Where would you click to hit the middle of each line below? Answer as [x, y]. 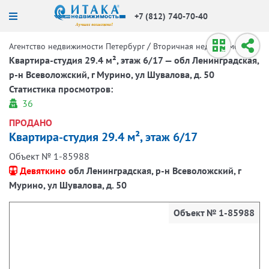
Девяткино [43, 171]
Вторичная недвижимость [202, 46]
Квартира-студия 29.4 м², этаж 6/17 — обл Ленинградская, [134, 60]
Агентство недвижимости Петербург [77, 46]
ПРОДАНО [31, 122]
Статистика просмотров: [61, 89]
